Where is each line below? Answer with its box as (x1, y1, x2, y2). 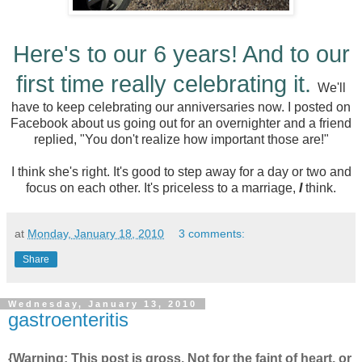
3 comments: (179, 227, 246, 241)
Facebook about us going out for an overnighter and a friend (11, 116, 351, 131)
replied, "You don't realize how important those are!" (33, 133, 329, 147)
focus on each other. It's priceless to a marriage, (26, 181, 299, 196)
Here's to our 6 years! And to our (12, 41, 350, 68)
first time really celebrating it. (16, 71, 318, 98)
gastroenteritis (8, 309, 128, 331)
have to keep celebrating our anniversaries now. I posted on (11, 100, 351, 115)
